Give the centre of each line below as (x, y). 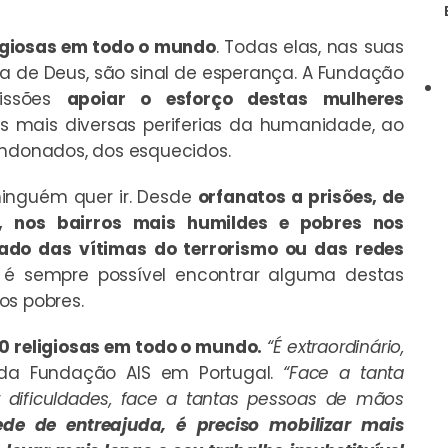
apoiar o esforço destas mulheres (235, 98)
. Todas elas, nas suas (309, 46)
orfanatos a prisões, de (300, 196)
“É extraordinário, (333, 346)
